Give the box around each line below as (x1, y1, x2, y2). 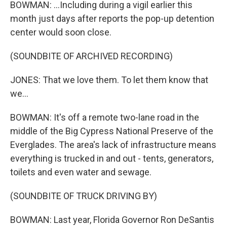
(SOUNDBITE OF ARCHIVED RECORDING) (10, 51, 173, 61)
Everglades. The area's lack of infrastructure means (10, 139, 216, 150)
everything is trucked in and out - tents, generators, (10, 153, 213, 164)
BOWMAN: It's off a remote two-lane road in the (10, 112, 199, 123)
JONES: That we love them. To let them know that (10, 74, 208, 85)
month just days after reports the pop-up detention (10, 13, 214, 24)
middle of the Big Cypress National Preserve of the (10, 126, 213, 136)
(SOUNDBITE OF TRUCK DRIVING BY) (10, 191, 157, 201)
